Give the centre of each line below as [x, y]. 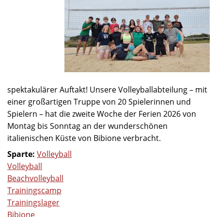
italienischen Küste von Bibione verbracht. [84, 138]
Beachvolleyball [35, 178]
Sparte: [22, 154]
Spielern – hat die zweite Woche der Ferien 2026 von [102, 114]
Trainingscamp [34, 191]
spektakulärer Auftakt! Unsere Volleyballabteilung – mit [107, 90]
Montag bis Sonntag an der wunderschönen [87, 126]
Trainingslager [33, 203]
